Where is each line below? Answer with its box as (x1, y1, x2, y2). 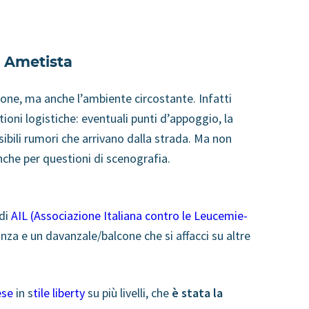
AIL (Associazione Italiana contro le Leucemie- (11, 207, 248, 223)
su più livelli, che (85, 284, 172, 301)
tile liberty (33, 284, 85, 301)
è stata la (172, 284, 223, 301)
